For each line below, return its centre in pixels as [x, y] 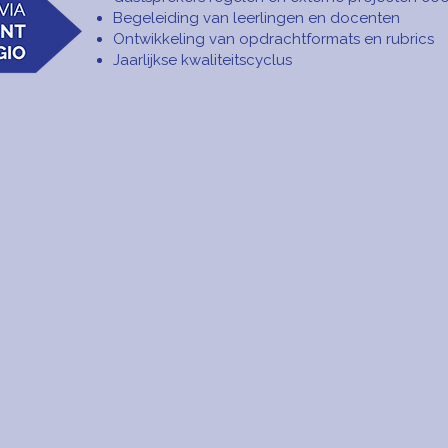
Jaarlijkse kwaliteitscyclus [202, 60]
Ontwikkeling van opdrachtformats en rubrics [273, 39]
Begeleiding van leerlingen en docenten [256, 18]
